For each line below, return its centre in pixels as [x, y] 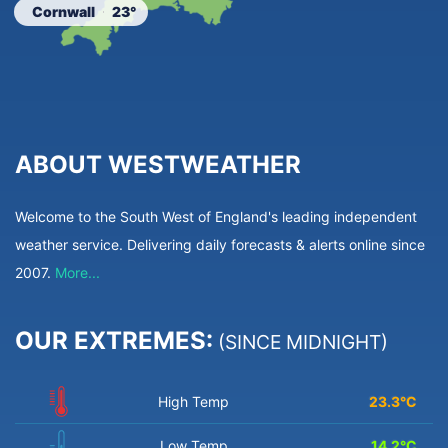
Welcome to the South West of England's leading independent [216, 217]
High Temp [193, 402]
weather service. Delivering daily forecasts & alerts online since [220, 245]
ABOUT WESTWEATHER [158, 165]
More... [77, 273]
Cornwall [64, 11]
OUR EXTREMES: [114, 341]
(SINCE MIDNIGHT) [300, 342]
